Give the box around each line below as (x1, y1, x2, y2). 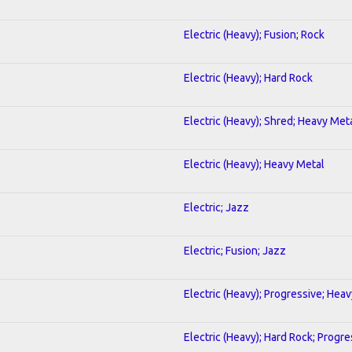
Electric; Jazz (184, 200, 249, 214)
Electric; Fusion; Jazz (184, 244, 286, 257)
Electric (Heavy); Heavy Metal (184, 157, 324, 170)
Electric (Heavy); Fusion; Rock (184, 27, 324, 41)
